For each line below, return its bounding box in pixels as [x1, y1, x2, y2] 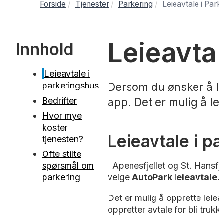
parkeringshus [42, 80, 99, 91]
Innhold [16, 39, 74, 60]
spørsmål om [42, 160, 94, 171]
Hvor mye [42, 110, 82, 121]
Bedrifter [42, 95, 77, 106]
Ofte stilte [42, 149, 81, 159]
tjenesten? [42, 133, 83, 144]
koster [42, 122, 67, 132]
